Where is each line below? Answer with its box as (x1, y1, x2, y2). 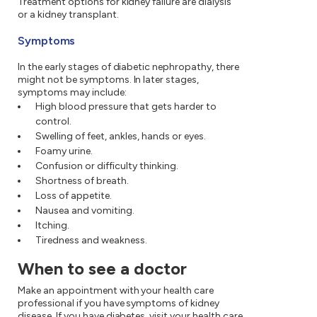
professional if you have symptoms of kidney (18, 297, 220, 310)
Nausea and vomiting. (35, 204, 134, 217)
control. (35, 115, 71, 128)
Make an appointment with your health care (18, 284, 214, 297)
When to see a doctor (18, 258, 187, 279)
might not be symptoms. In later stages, (18, 74, 200, 86)
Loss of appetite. (35, 190, 112, 202)
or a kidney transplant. (18, 8, 119, 21)
